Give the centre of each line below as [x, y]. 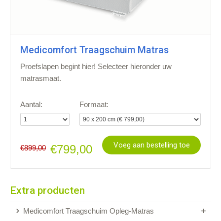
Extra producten [47, 191]
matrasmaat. [41, 78]
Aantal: [31, 104]
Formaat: [94, 104]
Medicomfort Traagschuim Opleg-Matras [88, 211]
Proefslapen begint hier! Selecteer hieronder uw [96, 67]
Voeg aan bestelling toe [151, 145]
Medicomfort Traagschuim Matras [94, 50]
